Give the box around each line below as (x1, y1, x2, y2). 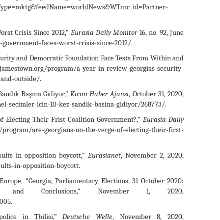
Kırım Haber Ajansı (70, 89, 129, 98)
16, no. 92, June (139, 27, 184, 37)
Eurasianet (88, 150, 121, 160)
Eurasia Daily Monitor (70, 27, 139, 37)
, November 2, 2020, (121, 150, 184, 160)
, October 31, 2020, (129, 89, 184, 98)
